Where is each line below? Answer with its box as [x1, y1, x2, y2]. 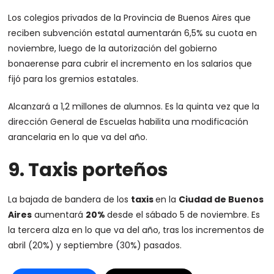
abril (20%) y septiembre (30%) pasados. [8, 239, 182, 251]
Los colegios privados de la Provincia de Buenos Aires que [8, 12, 251, 24]
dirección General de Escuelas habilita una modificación [8, 116, 249, 128]
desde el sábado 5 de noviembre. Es [107, 209, 261, 221]
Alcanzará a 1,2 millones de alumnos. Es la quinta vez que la [8, 100, 260, 113]
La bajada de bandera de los [8, 193, 131, 206]
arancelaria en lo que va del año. [8, 131, 148, 143]
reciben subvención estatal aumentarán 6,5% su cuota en [8, 27, 257, 39]
